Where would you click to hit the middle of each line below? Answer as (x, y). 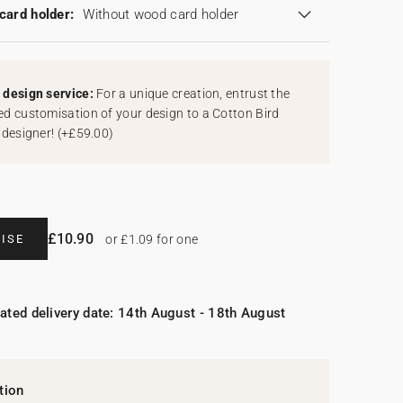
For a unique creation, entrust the (193, 94)
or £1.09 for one (151, 240)
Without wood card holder (161, 15)
